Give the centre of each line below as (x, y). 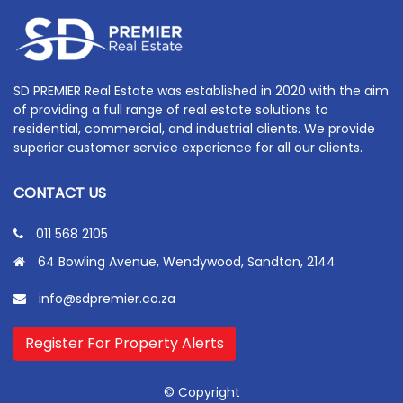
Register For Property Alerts (125, 343)
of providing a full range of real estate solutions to (171, 109)
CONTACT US (60, 193)
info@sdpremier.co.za (107, 298)
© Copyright (201, 392)
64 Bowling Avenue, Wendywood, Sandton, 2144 (183, 261)
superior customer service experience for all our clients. (188, 147)
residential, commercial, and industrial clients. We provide (194, 128)
